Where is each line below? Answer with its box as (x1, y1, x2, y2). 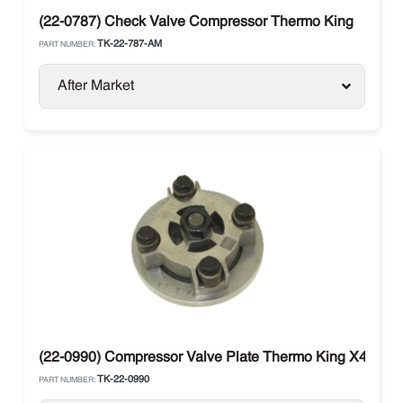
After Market (57, 79, 134, 94)
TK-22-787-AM (96, 40, 162, 49)
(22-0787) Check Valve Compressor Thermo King (38, 15, 354, 30)
